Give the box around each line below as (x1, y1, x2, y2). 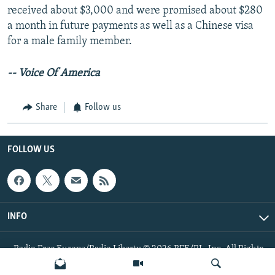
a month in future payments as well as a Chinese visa (7, 20, 254, 33)
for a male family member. (7, 36, 132, 48)
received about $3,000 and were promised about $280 (7, 5, 263, 17)
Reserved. (14, 257, 52, 266)
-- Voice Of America (7, 68, 100, 80)
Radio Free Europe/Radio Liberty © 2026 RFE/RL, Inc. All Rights (14, 244, 263, 254)
